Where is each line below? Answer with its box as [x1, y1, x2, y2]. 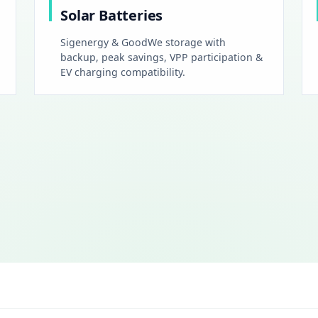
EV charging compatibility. [60, 65, 186, 79]
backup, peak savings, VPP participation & [60, 50, 263, 64]
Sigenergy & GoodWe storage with [60, 35, 226, 49]
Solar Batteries [60, 6, 163, 26]
